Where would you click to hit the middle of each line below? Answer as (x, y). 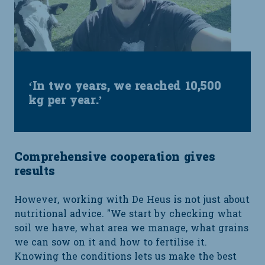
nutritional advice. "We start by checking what (128, 214)
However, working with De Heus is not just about (132, 200)
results (35, 172)
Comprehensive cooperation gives (115, 158)
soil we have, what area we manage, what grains (131, 229)
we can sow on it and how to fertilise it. (111, 243)
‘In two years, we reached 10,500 (125, 87)
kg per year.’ (65, 101)
